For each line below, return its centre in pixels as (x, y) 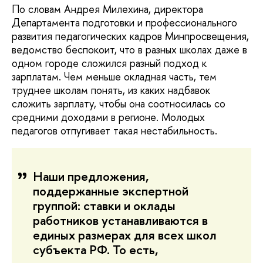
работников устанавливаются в (120, 221)
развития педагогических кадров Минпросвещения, (130, 36)
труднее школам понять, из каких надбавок (111, 90)
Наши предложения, (91, 177)
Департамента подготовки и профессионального (124, 23)
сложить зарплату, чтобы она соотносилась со (119, 104)
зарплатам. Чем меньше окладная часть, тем (114, 77)
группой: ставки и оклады (104, 206)
